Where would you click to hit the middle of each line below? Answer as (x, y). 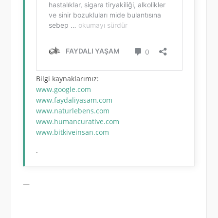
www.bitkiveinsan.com (73, 132)
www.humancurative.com (78, 121)
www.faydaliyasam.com (74, 100)
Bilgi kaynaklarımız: (68, 78)
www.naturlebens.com (73, 110)
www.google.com (64, 89)
